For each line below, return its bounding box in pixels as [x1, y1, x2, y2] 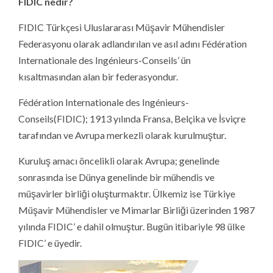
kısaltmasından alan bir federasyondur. [18, 70, 178, 82]
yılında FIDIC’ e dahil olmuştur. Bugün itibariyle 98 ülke [18, 220, 245, 232]
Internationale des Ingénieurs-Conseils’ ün [18, 54, 191, 66]
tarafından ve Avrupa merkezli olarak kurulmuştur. [18, 129, 226, 141]
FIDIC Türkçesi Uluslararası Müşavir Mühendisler [18, 21, 225, 33]
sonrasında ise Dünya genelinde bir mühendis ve [18, 171, 214, 183]
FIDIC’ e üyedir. [18, 236, 82, 249]
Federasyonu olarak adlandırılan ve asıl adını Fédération [18, 37, 247, 49]
